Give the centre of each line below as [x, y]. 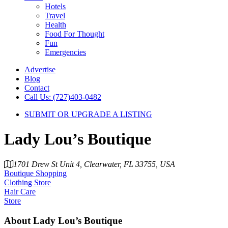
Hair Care [20, 191]
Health [55, 25]
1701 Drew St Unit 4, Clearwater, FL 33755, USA [94, 164]
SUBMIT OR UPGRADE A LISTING [88, 114]
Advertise [40, 69]
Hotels [55, 6]
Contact [37, 88]
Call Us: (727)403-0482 [63, 97]
